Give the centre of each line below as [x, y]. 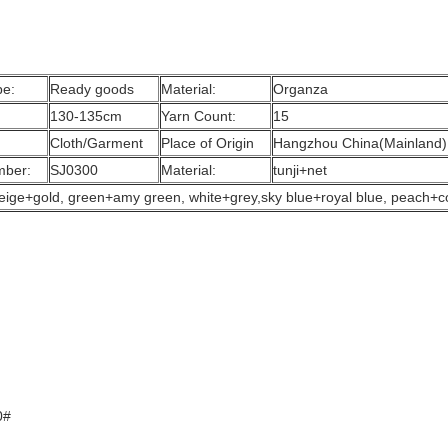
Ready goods [92, 89]
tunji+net [302, 170]
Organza [300, 89]
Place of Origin [207, 143]
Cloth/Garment [96, 143]
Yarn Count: [198, 116]
